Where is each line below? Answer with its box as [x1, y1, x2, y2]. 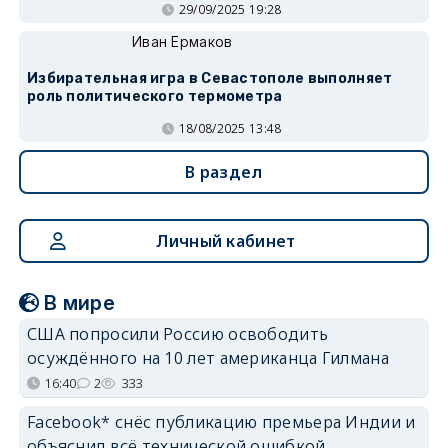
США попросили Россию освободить [26, 323, 329, 345]
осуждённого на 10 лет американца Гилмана [26, 347, 389, 369]
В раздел [185, 161, 263, 183]
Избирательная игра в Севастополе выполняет [26, 70, 393, 87]
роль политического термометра [26, 88, 283, 105]
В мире [44, 291, 116, 315]
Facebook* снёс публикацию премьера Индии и [26, 411, 416, 433]
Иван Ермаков [131, 33, 233, 50]
